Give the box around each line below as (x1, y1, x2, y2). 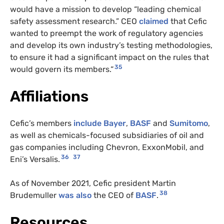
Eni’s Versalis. (10, 154, 60, 164)
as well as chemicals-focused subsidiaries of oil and (10, 130, 204, 140)
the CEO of (91, 190, 135, 200)
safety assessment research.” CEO (10, 16, 139, 26)
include (73, 118, 101, 128)
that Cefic (168, 16, 207, 26)
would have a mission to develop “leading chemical (10, 4, 201, 14)
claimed (139, 16, 168, 26)
